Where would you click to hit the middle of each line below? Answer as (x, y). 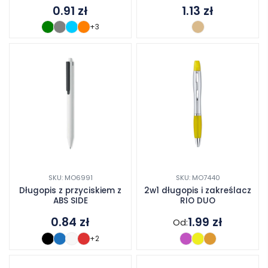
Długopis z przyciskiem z (70, 191)
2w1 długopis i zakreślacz (198, 191)
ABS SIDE (70, 201)
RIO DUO (198, 201)
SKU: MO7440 (198, 178)
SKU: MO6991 (70, 178)
